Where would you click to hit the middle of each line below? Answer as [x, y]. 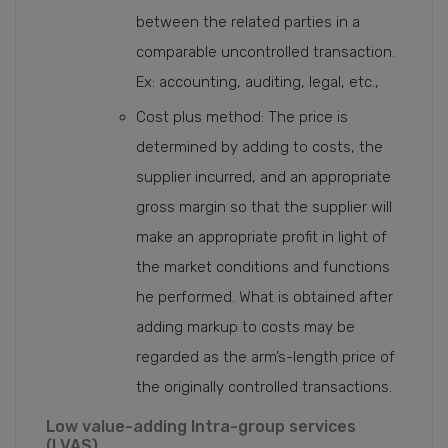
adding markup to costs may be [245, 327]
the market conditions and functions [263, 267]
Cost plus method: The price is [242, 117]
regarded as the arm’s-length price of [265, 357]
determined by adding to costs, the [259, 147]
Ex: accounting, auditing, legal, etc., [257, 82]
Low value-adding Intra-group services [201, 426]
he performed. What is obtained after [264, 297]
